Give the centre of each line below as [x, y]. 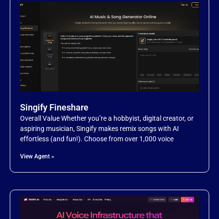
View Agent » [37, 157]
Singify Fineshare [54, 108]
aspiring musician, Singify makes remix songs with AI [99, 129]
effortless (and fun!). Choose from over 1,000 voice [97, 139]
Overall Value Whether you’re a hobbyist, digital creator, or [107, 119]
